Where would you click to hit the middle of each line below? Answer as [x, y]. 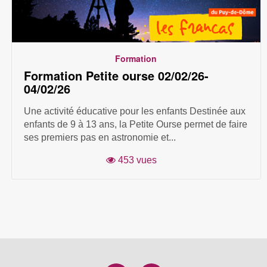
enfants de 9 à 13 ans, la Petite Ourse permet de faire [135, 125]
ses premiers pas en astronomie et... [100, 138]
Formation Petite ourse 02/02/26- [116, 76]
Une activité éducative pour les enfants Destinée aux [134, 111]
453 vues [136, 160]
